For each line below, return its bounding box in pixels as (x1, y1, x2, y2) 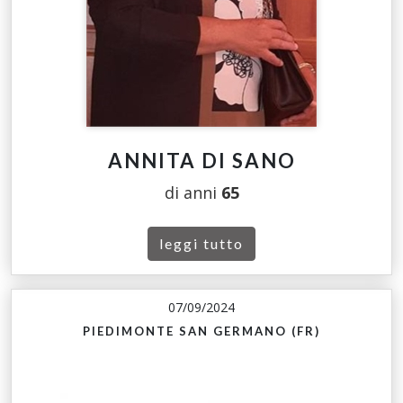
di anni (164, 182, 221, 204)
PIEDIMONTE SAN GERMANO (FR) (83, 324, 320, 339)
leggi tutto (159, 235, 244, 253)
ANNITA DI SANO (107, 148, 296, 174)
